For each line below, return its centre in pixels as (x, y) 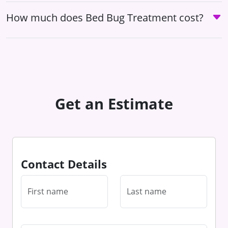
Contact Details (64, 164)
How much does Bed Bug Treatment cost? (105, 17)
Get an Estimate (114, 103)
